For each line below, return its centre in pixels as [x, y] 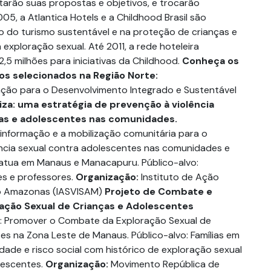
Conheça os [211, 61]
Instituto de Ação [179, 177]
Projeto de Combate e [158, 191]
